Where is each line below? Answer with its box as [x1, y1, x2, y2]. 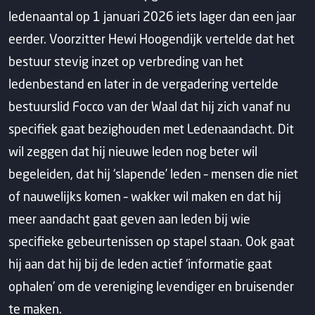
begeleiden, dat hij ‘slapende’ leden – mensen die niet [8, 166, 298, 181]
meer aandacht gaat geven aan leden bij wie [8, 211, 250, 226]
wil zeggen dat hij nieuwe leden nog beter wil [8, 143, 257, 159]
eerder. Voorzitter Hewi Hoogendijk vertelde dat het [8, 31, 295, 46]
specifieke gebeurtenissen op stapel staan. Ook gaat [8, 233, 295, 249]
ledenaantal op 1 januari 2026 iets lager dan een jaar [8, 8, 296, 24]
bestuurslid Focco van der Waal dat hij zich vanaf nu [8, 98, 290, 114]
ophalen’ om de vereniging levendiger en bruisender [8, 278, 294, 294]
